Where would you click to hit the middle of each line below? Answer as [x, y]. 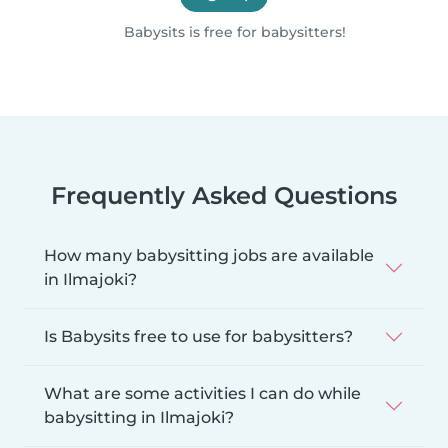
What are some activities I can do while [202, 393]
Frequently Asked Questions [224, 195]
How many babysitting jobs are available [209, 255]
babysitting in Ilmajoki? [139, 417]
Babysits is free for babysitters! [232, 31]
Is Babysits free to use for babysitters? [198, 336]
